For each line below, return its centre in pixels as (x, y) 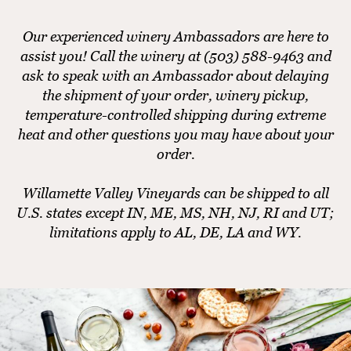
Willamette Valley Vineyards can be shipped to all (175, 193)
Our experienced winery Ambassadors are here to (175, 36)
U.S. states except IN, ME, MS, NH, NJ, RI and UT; (175, 212)
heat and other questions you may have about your (175, 134)
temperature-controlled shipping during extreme (175, 114)
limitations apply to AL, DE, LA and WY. (175, 232)
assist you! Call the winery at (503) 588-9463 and (175, 56)
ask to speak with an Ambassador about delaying (175, 75)
